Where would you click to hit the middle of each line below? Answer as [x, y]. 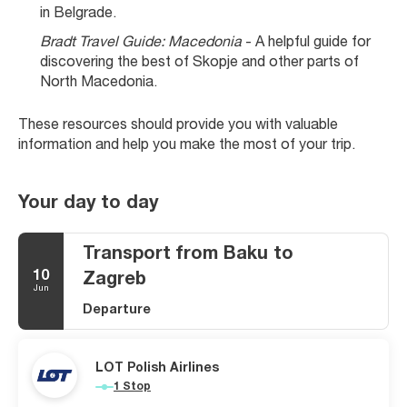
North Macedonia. [99, 83]
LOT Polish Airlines [157, 368]
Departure [117, 310]
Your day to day [88, 204]
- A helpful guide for [306, 43]
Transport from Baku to [188, 255]
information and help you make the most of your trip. [187, 146]
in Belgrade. [78, 14]
